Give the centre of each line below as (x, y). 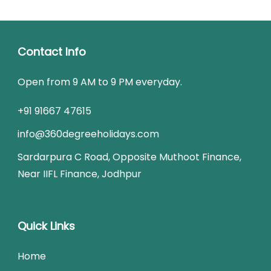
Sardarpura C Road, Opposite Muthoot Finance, (129, 157)
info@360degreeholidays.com (88, 134)
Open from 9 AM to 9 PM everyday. (100, 82)
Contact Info (52, 51)
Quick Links (46, 226)
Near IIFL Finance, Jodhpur (80, 174)
